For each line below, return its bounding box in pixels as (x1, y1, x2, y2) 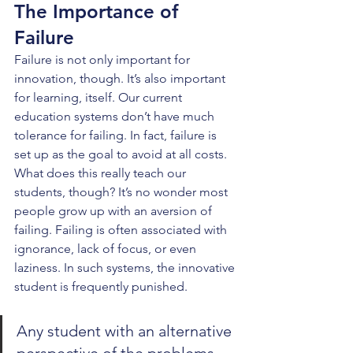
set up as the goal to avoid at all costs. (14, 147, 230, 162)
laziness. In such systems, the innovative (14, 260, 238, 275)
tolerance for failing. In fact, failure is (14, 128, 220, 143)
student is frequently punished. (14, 279, 188, 294)
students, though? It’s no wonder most (14, 184, 231, 199)
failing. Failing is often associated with (14, 222, 230, 237)
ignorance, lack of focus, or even (14, 241, 199, 256)
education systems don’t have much (14, 109, 217, 124)
